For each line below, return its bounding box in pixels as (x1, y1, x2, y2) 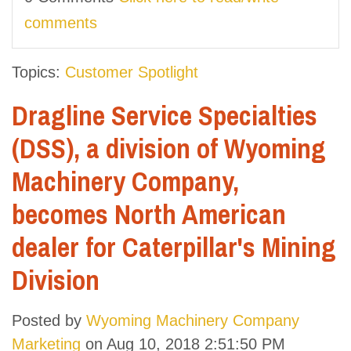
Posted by (12, 311, 86, 329)
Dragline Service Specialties (12, 96, 317, 134)
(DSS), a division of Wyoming (12, 129, 326, 167)
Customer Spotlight (65, 63, 198, 81)
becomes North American (12, 195, 286, 233)
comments (24, 13, 97, 31)
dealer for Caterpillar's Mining (12, 228, 336, 266)
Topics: (12, 63, 65, 81)
